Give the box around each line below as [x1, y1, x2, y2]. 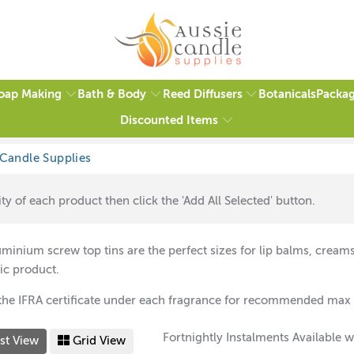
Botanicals [258, 88, 316, 101]
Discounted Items [119, 114, 218, 126]
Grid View [70, 334, 126, 347]
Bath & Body [77, 88, 147, 100]
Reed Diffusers [162, 88, 243, 100]
